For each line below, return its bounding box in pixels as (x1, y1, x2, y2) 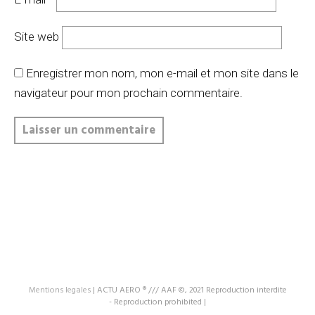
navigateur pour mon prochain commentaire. (14, 85, 243, 100)
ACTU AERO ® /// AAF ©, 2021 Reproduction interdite (96, 283, 287, 297)
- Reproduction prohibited (109, 295, 204, 309)
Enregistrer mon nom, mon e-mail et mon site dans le (26, 65, 299, 80)
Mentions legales (28, 283, 91, 297)
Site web (14, 29, 59, 44)
